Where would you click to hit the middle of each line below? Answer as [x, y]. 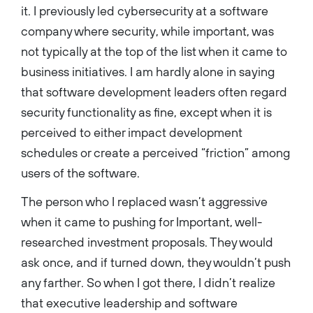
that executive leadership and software [129, 303]
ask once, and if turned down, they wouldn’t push [156, 262]
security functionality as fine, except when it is [146, 112]
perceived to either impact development [132, 132]
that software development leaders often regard [154, 92]
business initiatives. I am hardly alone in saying [148, 71]
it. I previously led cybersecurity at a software [145, 10]
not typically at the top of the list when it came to [154, 51]
